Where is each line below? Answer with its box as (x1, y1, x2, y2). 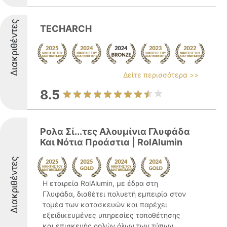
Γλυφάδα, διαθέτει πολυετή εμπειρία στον (43, 190, 186, 198)
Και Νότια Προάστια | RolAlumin (40, 137, 182, 147)
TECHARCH (40, 23, 92, 34)
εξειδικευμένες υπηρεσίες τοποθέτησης (43, 211, 180, 219)
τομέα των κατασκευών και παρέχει (43, 200, 167, 209)
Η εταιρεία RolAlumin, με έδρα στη (43, 179, 158, 187)
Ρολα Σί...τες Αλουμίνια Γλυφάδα (40, 126, 190, 137)
